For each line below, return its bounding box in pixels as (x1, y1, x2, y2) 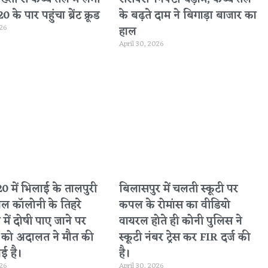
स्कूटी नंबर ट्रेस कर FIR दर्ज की (119, 228, 251, 248)
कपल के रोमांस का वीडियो (119, 196, 231, 215)
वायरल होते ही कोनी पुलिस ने (119, 212, 243, 232)
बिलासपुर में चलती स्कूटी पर (119, 179, 239, 199)
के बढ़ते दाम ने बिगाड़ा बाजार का (119, 5, 257, 25)
